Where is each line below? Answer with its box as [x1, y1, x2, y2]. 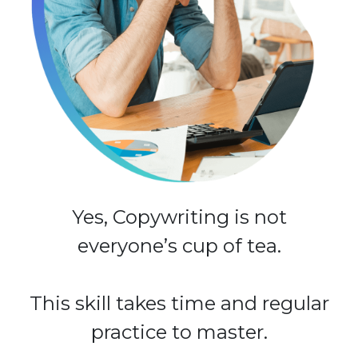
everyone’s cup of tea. [77, 233, 281, 257]
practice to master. [90, 320, 268, 344]
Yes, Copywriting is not [71, 205, 287, 229]
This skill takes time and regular [29, 291, 329, 315]
